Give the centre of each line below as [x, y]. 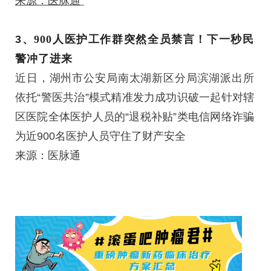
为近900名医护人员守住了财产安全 [100, 136]
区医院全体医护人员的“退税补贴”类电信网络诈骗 [135, 116]
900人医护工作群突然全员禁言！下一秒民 [144, 39]
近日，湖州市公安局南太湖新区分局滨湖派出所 [135, 78]
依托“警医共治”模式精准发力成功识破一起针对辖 [135, 97]
